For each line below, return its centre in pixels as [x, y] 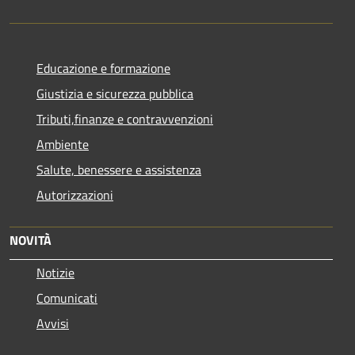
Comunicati [67, 298]
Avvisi [53, 323]
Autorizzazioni [75, 195]
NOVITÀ [31, 240]
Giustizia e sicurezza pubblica [115, 93]
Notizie [55, 272]
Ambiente [63, 144]
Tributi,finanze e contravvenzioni [125, 118]
